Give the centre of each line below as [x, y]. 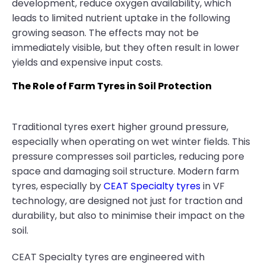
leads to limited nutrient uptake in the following [121, 18]
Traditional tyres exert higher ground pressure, [120, 127]
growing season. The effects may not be [105, 33]
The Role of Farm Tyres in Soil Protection [112, 86]
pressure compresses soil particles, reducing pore [128, 156]
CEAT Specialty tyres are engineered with [108, 257]
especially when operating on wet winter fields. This [131, 142]
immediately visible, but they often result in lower [126, 48]
